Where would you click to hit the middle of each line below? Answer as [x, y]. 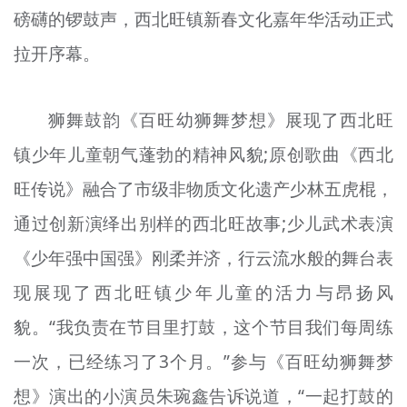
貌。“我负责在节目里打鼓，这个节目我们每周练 [203, 327]
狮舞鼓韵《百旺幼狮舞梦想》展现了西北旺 [221, 119]
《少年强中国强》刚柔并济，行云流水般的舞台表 [203, 258]
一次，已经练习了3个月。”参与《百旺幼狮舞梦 [203, 361]
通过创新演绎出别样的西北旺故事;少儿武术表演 [203, 223]
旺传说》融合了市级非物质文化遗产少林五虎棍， [203, 189]
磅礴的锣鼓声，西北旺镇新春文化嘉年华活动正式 [203, 20]
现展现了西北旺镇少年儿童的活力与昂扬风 [203, 292]
